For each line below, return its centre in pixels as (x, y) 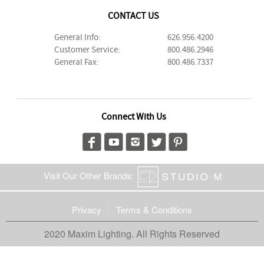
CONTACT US (133, 16)
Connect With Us (133, 117)
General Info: (77, 37)
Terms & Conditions (154, 209)
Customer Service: (87, 50)
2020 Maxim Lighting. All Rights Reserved (132, 233)
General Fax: (76, 62)
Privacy (87, 209)
